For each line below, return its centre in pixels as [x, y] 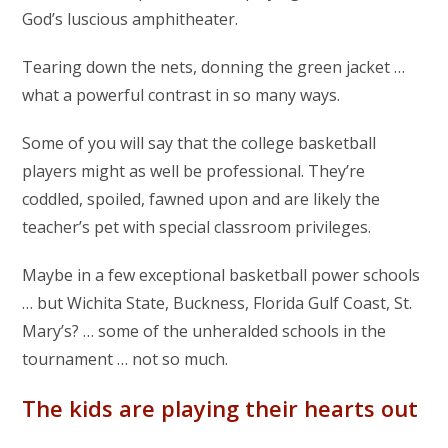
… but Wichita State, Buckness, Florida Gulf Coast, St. [217, 302]
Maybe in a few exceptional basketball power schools [221, 274]
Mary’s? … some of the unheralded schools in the [204, 330]
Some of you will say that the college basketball [199, 142]
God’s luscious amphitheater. [130, 18]
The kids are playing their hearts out [220, 407]
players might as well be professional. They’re [194, 170]
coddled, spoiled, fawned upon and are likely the [201, 198]
